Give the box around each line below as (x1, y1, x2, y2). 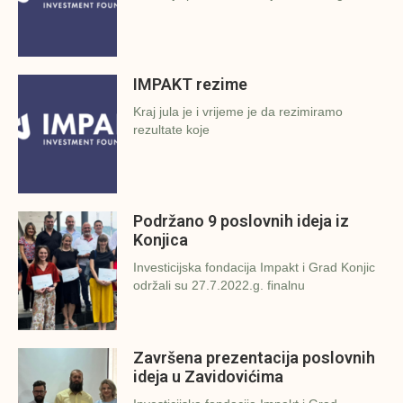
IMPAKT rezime (133, 74, 247, 94)
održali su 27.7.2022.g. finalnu (133, 277, 305, 292)
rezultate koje (133, 121, 210, 137)
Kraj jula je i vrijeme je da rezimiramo (133, 103, 343, 119)
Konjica (133, 229, 188, 249)
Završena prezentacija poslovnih (133, 347, 375, 367)
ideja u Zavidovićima (133, 366, 283, 386)
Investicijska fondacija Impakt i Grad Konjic (133, 259, 375, 274)
